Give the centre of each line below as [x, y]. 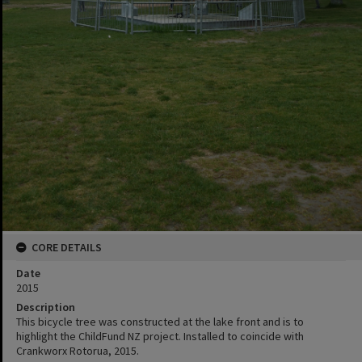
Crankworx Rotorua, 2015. [78, 351]
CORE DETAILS [67, 248]
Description [46, 307]
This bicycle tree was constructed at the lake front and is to [160, 322]
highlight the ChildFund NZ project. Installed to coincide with [160, 337]
